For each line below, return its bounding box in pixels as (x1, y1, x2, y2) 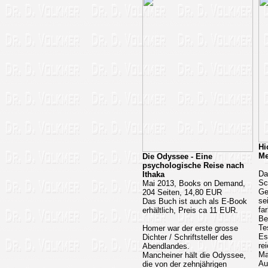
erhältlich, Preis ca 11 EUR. (142, 206, 238, 215)
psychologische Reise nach (142, 161, 244, 170)
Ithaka (142, 170, 165, 179)
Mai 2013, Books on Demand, (142, 179, 245, 188)
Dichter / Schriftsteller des (142, 233, 233, 242)
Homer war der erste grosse (142, 224, 238, 233)
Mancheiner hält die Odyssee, (142, 251, 246, 260)
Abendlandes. (142, 242, 190, 251)
